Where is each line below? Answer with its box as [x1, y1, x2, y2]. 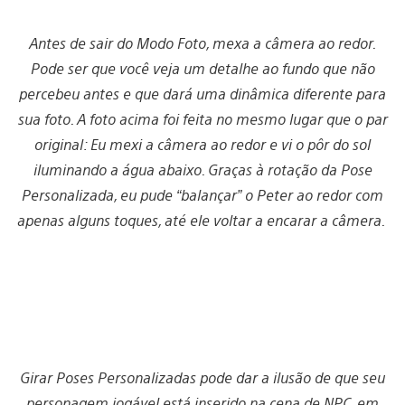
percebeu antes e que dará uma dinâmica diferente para [19, 84, 386, 104]
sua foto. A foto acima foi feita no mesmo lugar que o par [17, 109, 388, 129]
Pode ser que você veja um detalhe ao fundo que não [30, 59, 375, 79]
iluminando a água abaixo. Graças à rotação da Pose [33, 160, 372, 180]
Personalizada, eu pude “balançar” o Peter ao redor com [22, 185, 383, 205]
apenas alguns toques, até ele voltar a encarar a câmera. [16, 211, 389, 231]
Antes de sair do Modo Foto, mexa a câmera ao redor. [29, 33, 376, 53]
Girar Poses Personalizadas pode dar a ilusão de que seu [20, 368, 385, 388]
